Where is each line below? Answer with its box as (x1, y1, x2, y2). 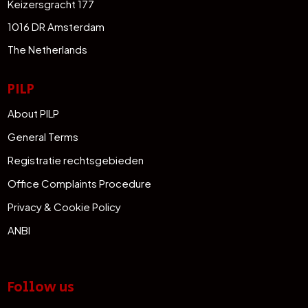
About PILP (8, 106, 60, 120)
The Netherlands (8, 42, 88, 56)
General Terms (8, 129, 79, 143)
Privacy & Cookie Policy (8, 199, 122, 213)
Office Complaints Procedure (8, 176, 152, 190)
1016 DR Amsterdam (8, 19, 105, 33)
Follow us (8, 276, 75, 298)
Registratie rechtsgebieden (8, 153, 144, 166)
